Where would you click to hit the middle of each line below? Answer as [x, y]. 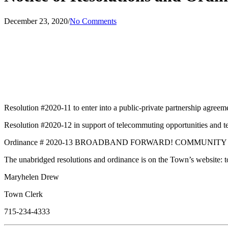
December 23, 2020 [36, 21]
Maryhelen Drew [32, 177]
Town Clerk [23, 194]
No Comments [93, 21]
